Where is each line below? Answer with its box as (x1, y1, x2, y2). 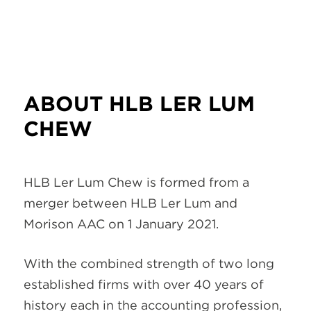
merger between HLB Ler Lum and (24, 195, 237, 210)
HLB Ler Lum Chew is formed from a (24, 174, 249, 190)
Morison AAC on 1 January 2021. (24, 216, 219, 231)
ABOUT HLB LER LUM (24, 90, 255, 116)
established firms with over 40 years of (24, 276, 264, 292)
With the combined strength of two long (24, 255, 274, 271)
